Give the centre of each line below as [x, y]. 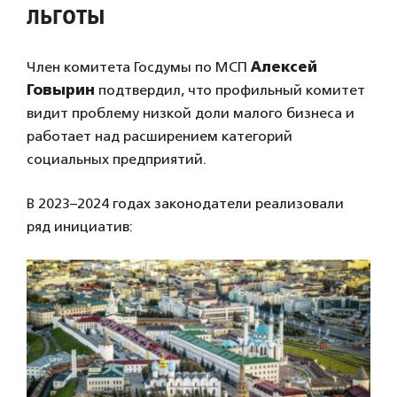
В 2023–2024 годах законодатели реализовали [185, 203]
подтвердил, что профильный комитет [230, 90]
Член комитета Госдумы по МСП [139, 66]
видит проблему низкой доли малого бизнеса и [191, 113]
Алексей [284, 66]
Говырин [61, 90]
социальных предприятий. [117, 159]
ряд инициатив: [80, 226]
